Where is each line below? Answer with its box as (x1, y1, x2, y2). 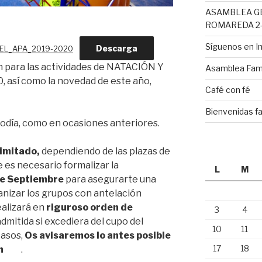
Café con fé (205, 84, 250, 95)
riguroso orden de (46, 201, 133, 213)
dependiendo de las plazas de (42, 145, 170, 157)
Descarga (95, 43, 137, 54)
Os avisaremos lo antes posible (25, 229, 171, 241)
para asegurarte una (65, 173, 156, 185)
